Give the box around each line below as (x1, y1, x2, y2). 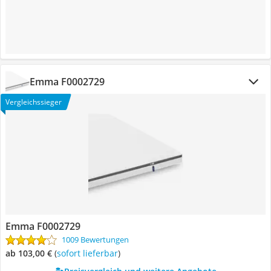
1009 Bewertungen (62, 234, 129, 245)
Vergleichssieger (5, 97, 62, 107)
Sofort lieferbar (61, 247, 118, 259)
